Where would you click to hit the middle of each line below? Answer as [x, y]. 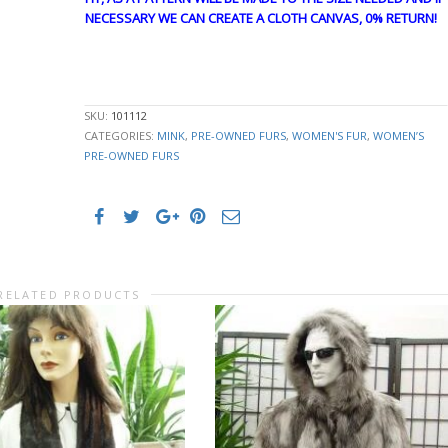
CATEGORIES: [120, 135]
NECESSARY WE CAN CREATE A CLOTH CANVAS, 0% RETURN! [260, 17]
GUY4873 [111, 79]
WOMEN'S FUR [329, 135]
